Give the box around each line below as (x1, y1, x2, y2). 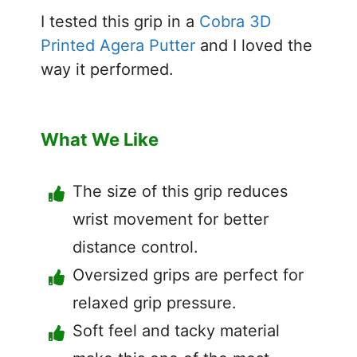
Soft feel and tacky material (73, 320, 280, 340)
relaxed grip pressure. (73, 292, 237, 312)
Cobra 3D (199, 11, 271, 31)
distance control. (73, 237, 198, 257)
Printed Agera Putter (41, 35, 195, 55)
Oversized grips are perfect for (73, 265, 304, 284)
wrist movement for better (73, 209, 269, 229)
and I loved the (195, 35, 312, 55)
